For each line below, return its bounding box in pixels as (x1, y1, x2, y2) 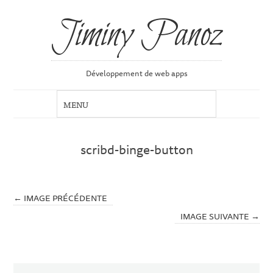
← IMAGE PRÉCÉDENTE (13, 190, 108, 205)
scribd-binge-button (80, 140, 193, 160)
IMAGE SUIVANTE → (180, 208, 260, 223)
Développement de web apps (85, 67, 188, 80)
